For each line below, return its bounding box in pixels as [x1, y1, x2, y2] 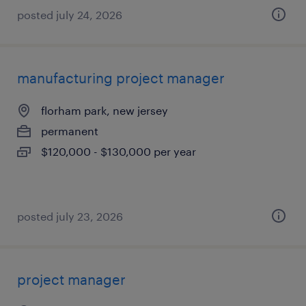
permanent [41, 124, 98, 137]
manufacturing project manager [17, 70, 225, 86]
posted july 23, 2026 [17, 210, 123, 223]
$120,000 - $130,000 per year [41, 145, 196, 158]
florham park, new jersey [41, 104, 168, 117]
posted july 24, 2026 [17, 8, 122, 21]
